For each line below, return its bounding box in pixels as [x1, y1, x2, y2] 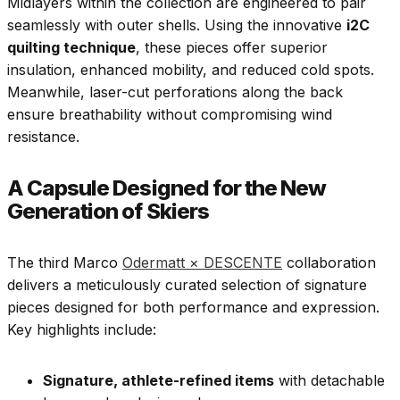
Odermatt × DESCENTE [122, 254, 282, 272]
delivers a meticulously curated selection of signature [7, 276, 367, 295]
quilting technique [7, 38, 136, 57]
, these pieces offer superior [136, 38, 328, 57]
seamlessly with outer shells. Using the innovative [7, 16, 346, 35]
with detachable [274, 371, 385, 390]
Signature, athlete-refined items [43, 371, 274, 390]
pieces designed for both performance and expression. [7, 298, 379, 317]
